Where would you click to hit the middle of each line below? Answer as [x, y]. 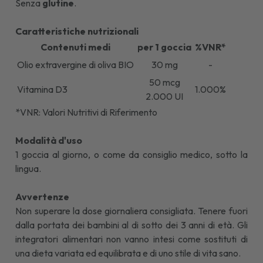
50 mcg [164, 82]
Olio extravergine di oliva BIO [76, 64]
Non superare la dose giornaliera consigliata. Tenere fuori [131, 210]
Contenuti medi [76, 47]
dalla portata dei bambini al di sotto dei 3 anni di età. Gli [131, 225]
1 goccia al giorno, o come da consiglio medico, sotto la [131, 154]
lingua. [28, 168]
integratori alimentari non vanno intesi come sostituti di [131, 239]
